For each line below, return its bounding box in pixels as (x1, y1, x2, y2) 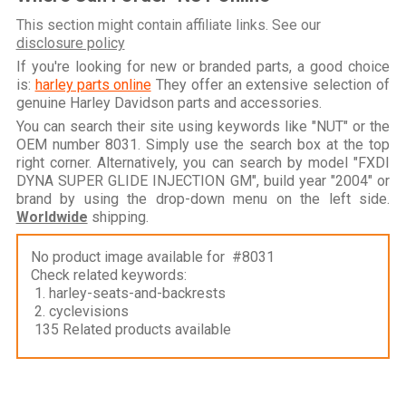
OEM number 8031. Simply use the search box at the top (15, 135, 391, 153)
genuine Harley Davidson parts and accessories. (15, 93, 322, 111)
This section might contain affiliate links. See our (15, 15, 321, 34)
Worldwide (15, 208, 88, 226)
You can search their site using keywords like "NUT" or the (15, 117, 391, 135)
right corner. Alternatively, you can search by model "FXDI (15, 153, 391, 171)
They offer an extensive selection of (150, 75, 391, 93)
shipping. (87, 208, 149, 226)
